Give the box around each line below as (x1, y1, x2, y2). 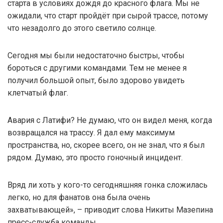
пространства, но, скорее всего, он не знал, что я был (7, 140, 205, 150)
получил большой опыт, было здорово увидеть (7, 75, 185, 85)
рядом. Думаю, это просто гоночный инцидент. (7, 152, 183, 162)
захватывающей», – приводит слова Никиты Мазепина (7, 205, 213, 215)
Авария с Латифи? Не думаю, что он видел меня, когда (7, 115, 212, 125)
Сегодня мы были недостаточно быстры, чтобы (7, 50, 185, 60)
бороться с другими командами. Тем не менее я (7, 63, 187, 73)
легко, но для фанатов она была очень (7, 192, 150, 202)
